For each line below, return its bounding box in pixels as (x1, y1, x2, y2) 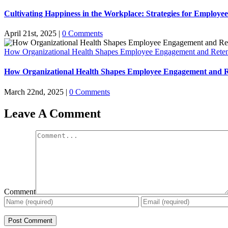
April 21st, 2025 (4, 29, 56, 38)
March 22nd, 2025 (4, 87, 64, 96)
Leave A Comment (4, 106, 101, 120)
